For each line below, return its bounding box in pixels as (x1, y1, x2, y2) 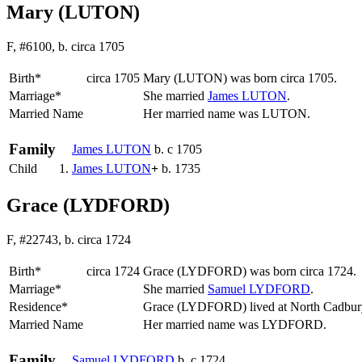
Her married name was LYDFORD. (143, 317, 330, 331)
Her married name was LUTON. (143, 107, 314, 121)
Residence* (9, 299, 68, 314)
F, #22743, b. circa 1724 (6, 232, 131, 246)
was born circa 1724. (246, 263, 360, 278)
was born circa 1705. (227, 71, 340, 86)
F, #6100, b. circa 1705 (6, 40, 124, 54)
